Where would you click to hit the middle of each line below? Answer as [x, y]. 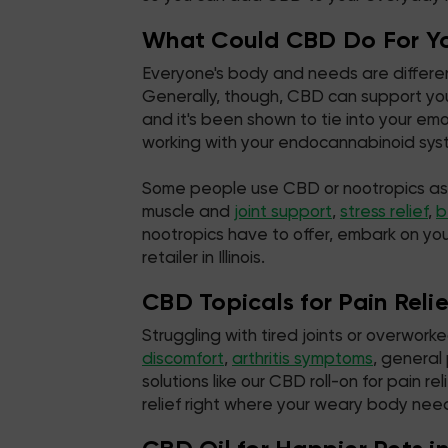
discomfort [183, 358]
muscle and [188, 211]
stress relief [384, 211]
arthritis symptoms [302, 358]
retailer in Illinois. [203, 257]
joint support [283, 211]
